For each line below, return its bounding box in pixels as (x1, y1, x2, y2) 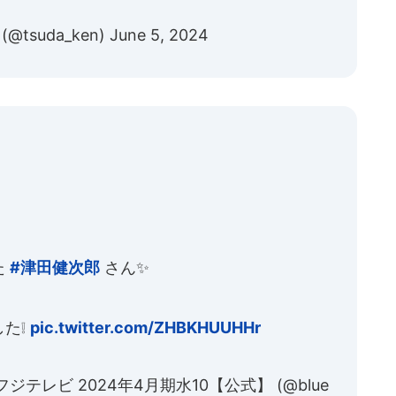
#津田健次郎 (10, 258, 100, 277)
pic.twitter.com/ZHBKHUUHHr (30, 318, 261, 337)
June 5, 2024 (110, 26, 209, 44)
